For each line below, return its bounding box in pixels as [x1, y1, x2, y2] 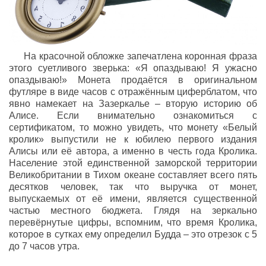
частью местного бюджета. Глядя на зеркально [9, 205, 257, 216]
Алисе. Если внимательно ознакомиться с [9, 110, 257, 121]
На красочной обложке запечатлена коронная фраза [24, 50, 257, 61]
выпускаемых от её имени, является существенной [9, 193, 257, 204]
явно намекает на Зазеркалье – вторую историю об [9, 98, 257, 109]
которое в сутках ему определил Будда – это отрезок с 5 [9, 229, 257, 239]
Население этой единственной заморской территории [9, 157, 257, 168]
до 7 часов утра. [9, 240, 80, 251]
